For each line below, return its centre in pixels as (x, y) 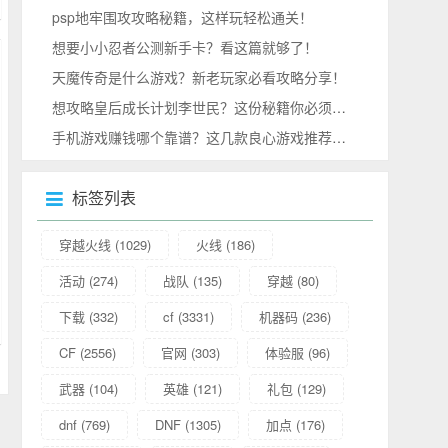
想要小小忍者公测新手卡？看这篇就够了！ (185, 46)
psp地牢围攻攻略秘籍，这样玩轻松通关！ (183, 16)
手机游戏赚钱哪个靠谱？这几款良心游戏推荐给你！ (339, 136)
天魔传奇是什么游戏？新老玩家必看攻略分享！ (199, 76)
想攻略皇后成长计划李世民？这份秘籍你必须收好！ (339, 106)
